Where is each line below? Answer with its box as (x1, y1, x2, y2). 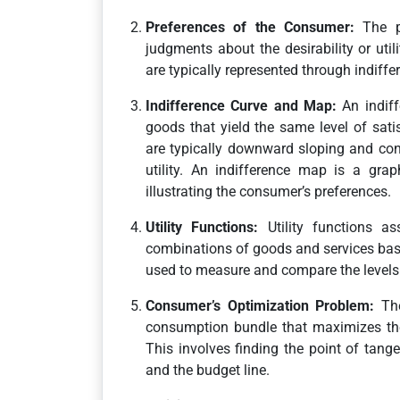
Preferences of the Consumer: (146, 19, 355, 36)
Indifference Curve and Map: (146, 97, 337, 114)
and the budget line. (146, 362, 270, 379)
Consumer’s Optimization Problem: (146, 297, 375, 314)
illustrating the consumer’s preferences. (146, 183, 391, 200)
